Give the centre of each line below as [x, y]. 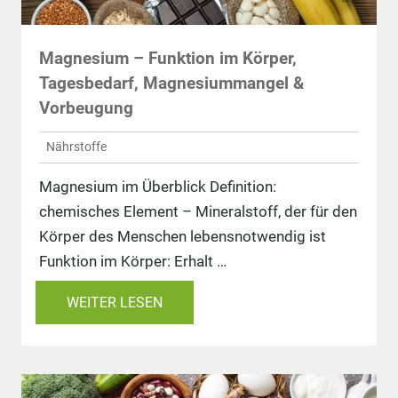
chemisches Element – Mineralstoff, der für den [198, 212]
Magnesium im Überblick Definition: [158, 187]
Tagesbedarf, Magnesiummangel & [171, 83]
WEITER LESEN [115, 303]
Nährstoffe [76, 147]
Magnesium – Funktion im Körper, [168, 58]
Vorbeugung [86, 107]
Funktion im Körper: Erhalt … [133, 262]
